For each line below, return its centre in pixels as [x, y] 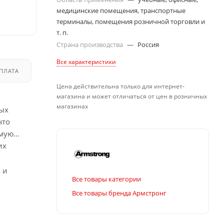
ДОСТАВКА [65, 70]
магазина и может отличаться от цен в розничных [132, 96]
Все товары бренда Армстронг [119, 193]
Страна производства [90, 44]
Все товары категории [106, 179]
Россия [148, 44]
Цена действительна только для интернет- [120, 86]
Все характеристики [86, 62]
